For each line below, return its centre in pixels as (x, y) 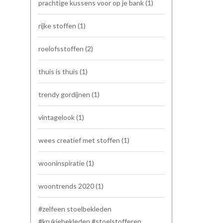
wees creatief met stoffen (80, 140)
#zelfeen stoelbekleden (75, 209)
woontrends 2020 (67, 186)
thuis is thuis (59, 71)
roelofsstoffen (62, 49)
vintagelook (57, 117)
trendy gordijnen (65, 94)
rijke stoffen (58, 26)
